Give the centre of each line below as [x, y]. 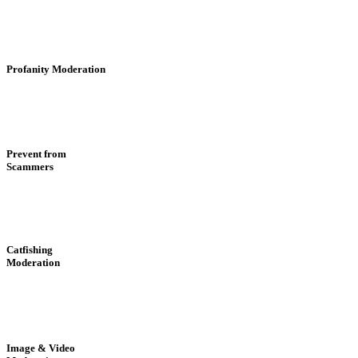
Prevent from [36, 153]
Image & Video [41, 348]
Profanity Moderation [56, 69]
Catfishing [30, 250]
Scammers [30, 166]
